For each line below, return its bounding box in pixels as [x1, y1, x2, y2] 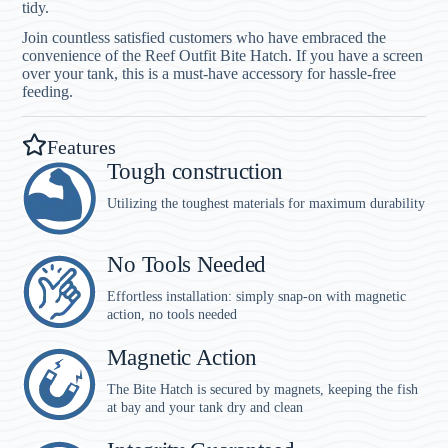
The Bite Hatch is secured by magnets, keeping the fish [107, 382, 419, 398]
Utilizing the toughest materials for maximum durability [107, 196, 426, 212]
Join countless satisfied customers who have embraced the [22, 29, 387, 47]
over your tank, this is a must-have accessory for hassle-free [22, 65, 397, 83]
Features [47, 135, 117, 158]
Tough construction [107, 159, 284, 185]
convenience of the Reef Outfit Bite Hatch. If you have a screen [22, 47, 424, 65]
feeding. [22, 83, 74, 101]
